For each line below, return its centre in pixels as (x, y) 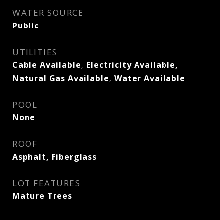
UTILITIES (35, 52)
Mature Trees (42, 196)
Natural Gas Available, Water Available (99, 78)
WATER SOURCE (48, 13)
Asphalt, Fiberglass (55, 157)
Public (26, 26)
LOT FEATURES (46, 183)
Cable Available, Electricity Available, (95, 65)
